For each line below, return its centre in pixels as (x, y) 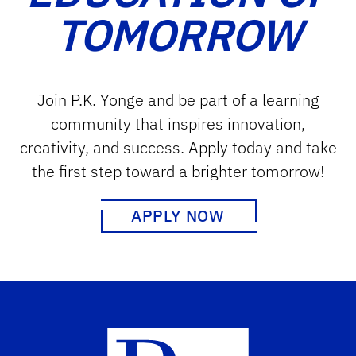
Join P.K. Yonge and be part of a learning (178, 99)
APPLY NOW (178, 215)
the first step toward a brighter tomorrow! (178, 171)
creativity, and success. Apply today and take (178, 147)
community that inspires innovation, (178, 123)
